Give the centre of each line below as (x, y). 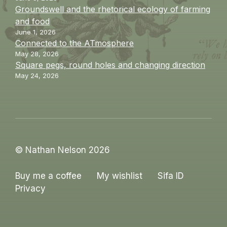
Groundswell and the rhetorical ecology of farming (113, 9)
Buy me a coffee (48, 176)
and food (32, 22)
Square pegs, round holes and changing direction (110, 65)
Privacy (30, 188)
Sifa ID (171, 176)
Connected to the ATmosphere (74, 43)
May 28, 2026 (37, 54)
